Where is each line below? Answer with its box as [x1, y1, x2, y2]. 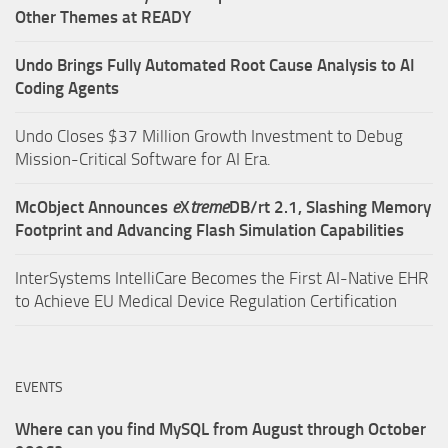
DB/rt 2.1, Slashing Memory [229, 196, 431, 217]
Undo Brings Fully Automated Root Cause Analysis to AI [15, 54, 415, 75]
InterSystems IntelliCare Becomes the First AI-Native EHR [15, 267, 428, 288]
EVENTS [15, 378, 63, 396]
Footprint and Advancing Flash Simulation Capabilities [15, 219, 404, 240]
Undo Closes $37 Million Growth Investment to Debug [15, 125, 403, 146]
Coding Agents [15, 77, 119, 98]
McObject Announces [15, 196, 172, 217]
